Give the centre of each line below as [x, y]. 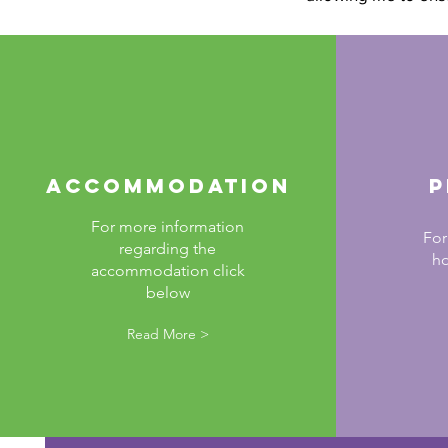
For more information [167, 226]
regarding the [167, 248]
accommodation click [167, 270]
